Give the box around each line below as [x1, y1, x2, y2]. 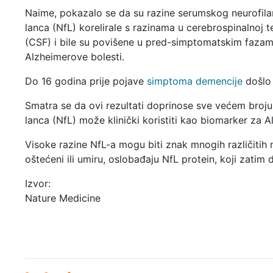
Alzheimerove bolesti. [24, 50, 124, 63]
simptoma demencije [146, 74, 243, 87]
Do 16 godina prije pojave [24, 74, 147, 87]
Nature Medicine [24, 191, 101, 204]
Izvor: [24, 177, 51, 190]
